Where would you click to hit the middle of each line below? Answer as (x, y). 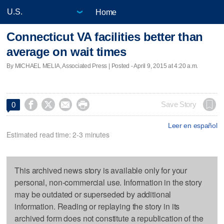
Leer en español (192, 125)
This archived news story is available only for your (101, 170)
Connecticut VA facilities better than (105, 37)
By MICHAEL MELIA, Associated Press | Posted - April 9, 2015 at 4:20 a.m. (102, 66)
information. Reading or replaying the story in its (97, 206)
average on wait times (66, 52)
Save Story (179, 104)
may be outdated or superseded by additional (93, 194)
